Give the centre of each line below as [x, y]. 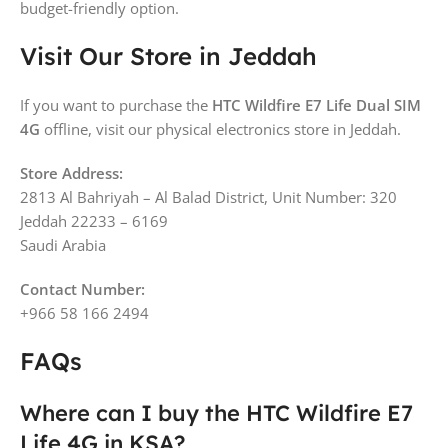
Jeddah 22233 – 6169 [94, 220]
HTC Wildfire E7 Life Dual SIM [316, 104]
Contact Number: [82, 288]
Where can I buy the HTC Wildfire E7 [216, 412]
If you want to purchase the [116, 104]
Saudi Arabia [63, 244]
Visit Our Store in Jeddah [168, 55]
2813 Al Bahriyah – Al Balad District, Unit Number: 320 [208, 196]
